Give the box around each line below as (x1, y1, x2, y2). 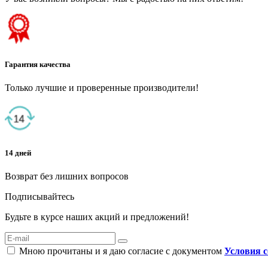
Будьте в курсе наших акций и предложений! (5, 212, 189, 223)
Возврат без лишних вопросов (5, 171, 129, 182)
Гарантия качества (5, 59, 71, 69)
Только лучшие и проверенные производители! (5, 82, 199, 93)
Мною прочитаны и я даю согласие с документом (17, 246, 224, 257)
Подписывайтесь (5, 191, 74, 202)
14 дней (5, 148, 31, 157)
